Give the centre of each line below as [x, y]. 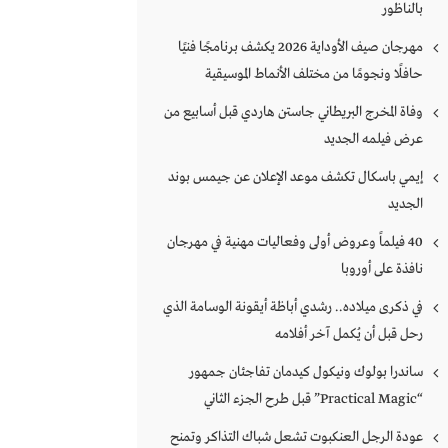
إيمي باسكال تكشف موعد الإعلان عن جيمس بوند [295, 177]
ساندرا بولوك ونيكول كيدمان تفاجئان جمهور [306, 372]
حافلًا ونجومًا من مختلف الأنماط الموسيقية [314, 74]
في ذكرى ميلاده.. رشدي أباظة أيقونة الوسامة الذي [293, 307]
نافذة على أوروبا [382, 269]
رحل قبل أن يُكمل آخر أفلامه [349, 334]
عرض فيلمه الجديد [373, 139]
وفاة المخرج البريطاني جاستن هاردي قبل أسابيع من [293, 112]
